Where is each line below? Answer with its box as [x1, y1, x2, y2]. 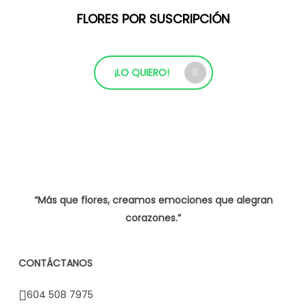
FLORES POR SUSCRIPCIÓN [77, 10, 230, 28]
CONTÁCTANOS [18, 256, 93, 270]
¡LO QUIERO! [114, 66, 169, 80]
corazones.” [125, 211, 182, 225]
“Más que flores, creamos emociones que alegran [34, 193, 273, 207]
